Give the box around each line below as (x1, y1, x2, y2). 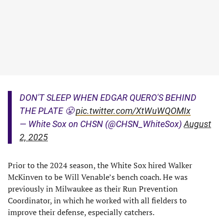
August (184, 119, 211, 129)
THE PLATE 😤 (20, 106, 76, 116)
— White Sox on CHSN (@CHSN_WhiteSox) (20, 119, 184, 129)
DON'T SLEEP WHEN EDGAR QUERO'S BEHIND (20, 92, 197, 103)
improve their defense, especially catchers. (8, 207, 154, 218)
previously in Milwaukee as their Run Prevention (8, 183, 178, 194)
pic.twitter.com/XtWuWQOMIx (76, 106, 191, 116)
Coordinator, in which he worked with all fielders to (8, 195, 187, 206)
